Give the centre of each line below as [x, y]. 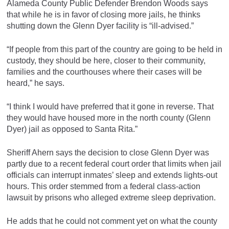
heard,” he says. [36, 83]
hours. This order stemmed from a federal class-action [104, 186]
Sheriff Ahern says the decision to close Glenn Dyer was [108, 152]
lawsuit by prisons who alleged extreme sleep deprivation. [111, 197]
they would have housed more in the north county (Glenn [109, 118]
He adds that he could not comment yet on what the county [112, 221]
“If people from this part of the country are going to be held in [114, 49]
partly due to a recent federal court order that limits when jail [114, 164]
